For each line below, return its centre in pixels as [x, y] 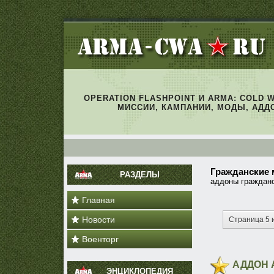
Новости [98, 220]
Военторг [100, 239]
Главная [98, 200]
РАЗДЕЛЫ [139, 175]
